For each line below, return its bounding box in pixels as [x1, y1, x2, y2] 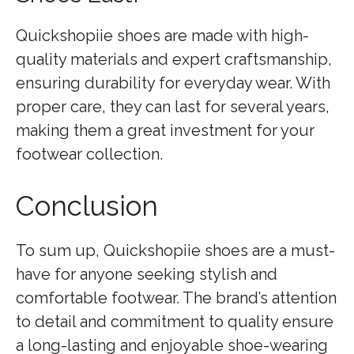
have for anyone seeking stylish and [16, 265, 277, 284]
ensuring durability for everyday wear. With [16, 73, 330, 92]
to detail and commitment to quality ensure [16, 312, 333, 331]
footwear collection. [16, 145, 163, 164]
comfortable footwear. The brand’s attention [16, 288, 337, 307]
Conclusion [16, 190, 158, 222]
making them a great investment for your [16, 121, 314, 140]
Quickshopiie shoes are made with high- [16, 26, 309, 45]
